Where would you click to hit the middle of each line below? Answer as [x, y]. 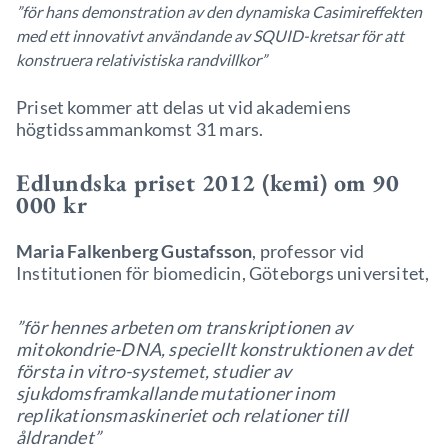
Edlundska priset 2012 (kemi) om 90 [207, 182]
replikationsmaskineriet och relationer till [182, 415]
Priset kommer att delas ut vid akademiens [184, 107]
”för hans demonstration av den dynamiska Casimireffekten [219, 11]
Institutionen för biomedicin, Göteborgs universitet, [223, 273]
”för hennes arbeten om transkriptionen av [184, 327]
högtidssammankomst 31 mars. [140, 129]
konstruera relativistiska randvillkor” [141, 59]
